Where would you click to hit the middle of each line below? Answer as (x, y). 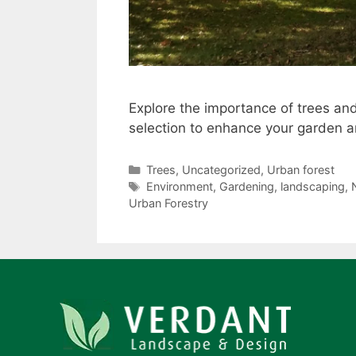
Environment (179, 186)
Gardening (246, 186)
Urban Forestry (168, 203)
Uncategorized (221, 169)
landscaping (312, 186)
